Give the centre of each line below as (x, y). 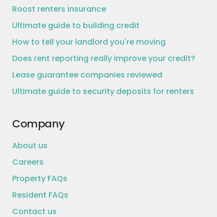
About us (30, 145)
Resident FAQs (40, 195)
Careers (28, 162)
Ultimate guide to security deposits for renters (103, 91)
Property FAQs (40, 178)
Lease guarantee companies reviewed (87, 75)
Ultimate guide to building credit (76, 25)
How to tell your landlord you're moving (89, 42)
